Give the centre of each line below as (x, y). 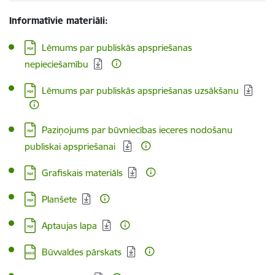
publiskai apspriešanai (71, 146)
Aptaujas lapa (69, 225)
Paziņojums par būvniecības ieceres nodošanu (137, 130)
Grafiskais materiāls (82, 172)
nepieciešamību (56, 64)
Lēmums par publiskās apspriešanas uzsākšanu (140, 90)
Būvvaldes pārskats (82, 252)
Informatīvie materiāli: (59, 20)
